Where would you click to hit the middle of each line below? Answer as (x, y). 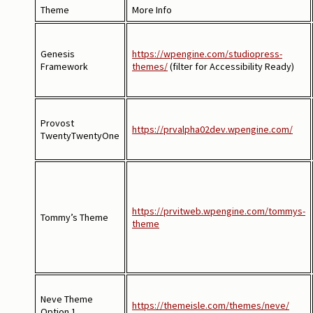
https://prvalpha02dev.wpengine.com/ (212, 129)
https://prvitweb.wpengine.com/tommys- (219, 211)
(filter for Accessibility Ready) (231, 66)
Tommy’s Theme (74, 217)
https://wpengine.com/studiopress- (207, 53)
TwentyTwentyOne (80, 135)
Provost (57, 123)
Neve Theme (67, 299)
